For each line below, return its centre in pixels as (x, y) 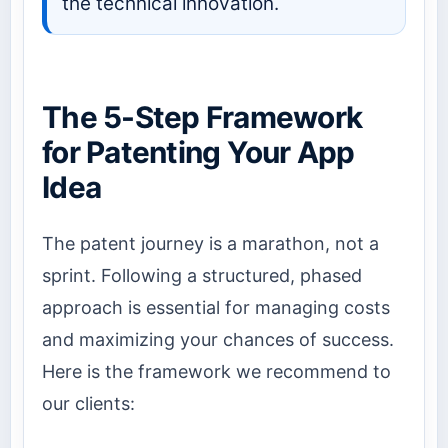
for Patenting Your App (198, 152)
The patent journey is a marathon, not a (210, 243)
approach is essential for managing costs (216, 307)
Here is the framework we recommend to (216, 371)
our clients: (88, 403)
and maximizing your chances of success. (218, 339)
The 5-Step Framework (202, 117)
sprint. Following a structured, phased (202, 275)
